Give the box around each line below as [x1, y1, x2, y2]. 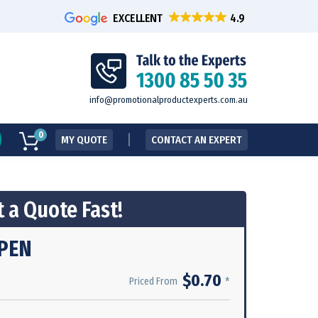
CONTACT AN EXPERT [151, 133, 242, 146]
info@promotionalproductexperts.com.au [89, 94, 248, 105]
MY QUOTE [61, 133, 107, 146]
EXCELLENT [113, 11, 163, 25]
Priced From [129, 275, 177, 288]
